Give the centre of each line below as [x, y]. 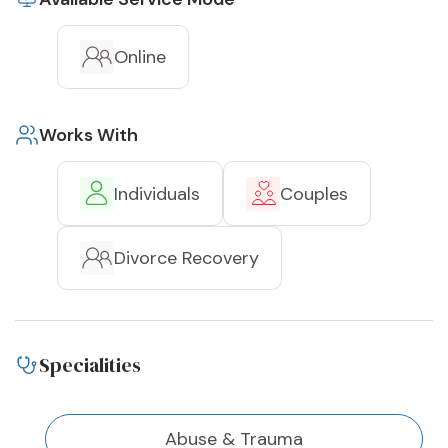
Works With [88, 135]
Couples [314, 193]
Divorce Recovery [186, 258]
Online [140, 57]
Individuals [157, 193]
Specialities [90, 365]
